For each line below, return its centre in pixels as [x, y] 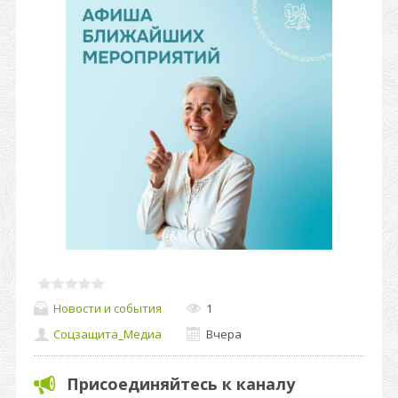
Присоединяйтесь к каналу [181, 384]
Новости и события [107, 308]
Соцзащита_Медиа [107, 334]
